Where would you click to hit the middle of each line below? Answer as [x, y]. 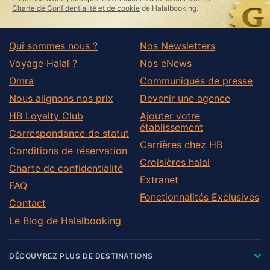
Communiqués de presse [196, 80]
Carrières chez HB [181, 144]
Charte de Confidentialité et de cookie [76, 8]
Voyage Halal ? [43, 63]
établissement [171, 127]
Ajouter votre [170, 115]
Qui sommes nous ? [53, 46]
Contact [27, 203]
